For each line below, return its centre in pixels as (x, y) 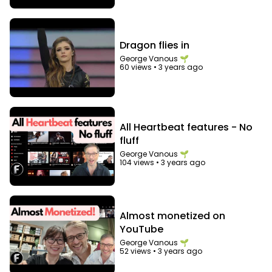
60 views (136, 67)
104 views (137, 162)
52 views (136, 251)
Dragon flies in (155, 46)
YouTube (142, 229)
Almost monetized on (173, 216)
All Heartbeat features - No (186, 127)
